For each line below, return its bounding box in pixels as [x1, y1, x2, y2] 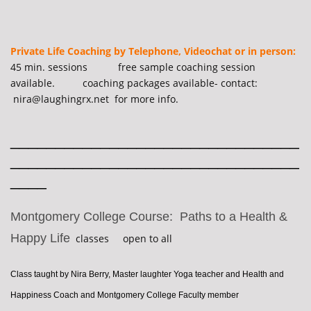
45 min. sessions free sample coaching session [10, 60, 255, 74]
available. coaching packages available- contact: [10, 76, 258, 90]
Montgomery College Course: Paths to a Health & [10, 210, 287, 224]
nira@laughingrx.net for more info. [10, 92, 178, 106]
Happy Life [10, 231, 70, 246]
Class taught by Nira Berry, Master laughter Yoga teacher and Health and [10, 269, 284, 280]
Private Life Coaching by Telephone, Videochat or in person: [10, 44, 296, 58]
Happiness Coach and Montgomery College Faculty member [10, 290, 239, 301]
